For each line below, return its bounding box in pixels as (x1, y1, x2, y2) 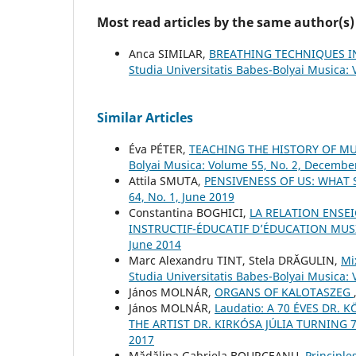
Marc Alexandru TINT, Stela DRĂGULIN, (129, 253, 341, 269)
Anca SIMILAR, (129, 46, 209, 62)
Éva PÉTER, (129, 141, 189, 157)
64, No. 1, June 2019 (129, 189, 234, 205)
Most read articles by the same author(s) (97, 14, 354, 32)
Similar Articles (97, 109, 193, 127)
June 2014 (129, 237, 181, 253)
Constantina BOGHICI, (129, 205, 250, 221)
